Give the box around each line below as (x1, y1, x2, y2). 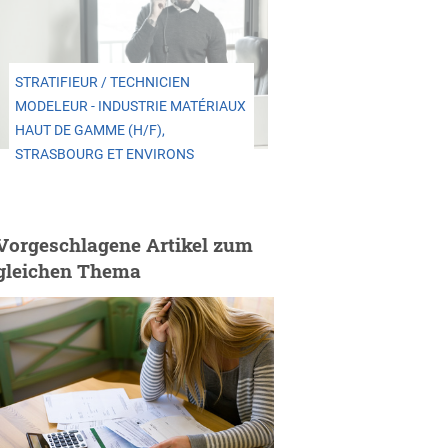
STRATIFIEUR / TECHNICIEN (14, 73, 190, 91)
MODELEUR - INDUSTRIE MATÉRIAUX (14, 97, 246, 115)
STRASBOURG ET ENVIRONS (14, 145, 194, 163)
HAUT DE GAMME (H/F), (14, 121, 165, 139)
